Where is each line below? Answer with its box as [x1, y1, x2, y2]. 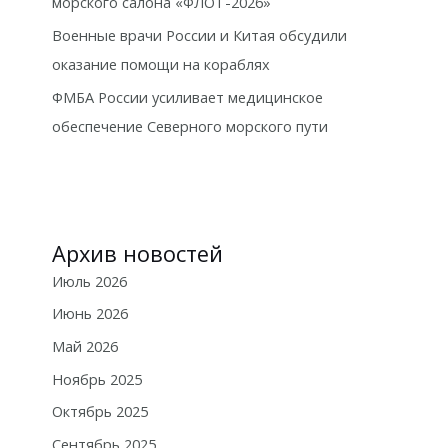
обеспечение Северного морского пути [51, 115, 328, 136]
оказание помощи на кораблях [51, 53, 270, 74]
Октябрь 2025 [51, 401, 148, 422]
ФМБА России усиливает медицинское [51, 86, 323, 107]
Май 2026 [51, 336, 118, 357]
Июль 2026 [51, 270, 127, 291]
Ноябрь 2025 [51, 368, 142, 389]
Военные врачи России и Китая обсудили [51, 24, 347, 45]
